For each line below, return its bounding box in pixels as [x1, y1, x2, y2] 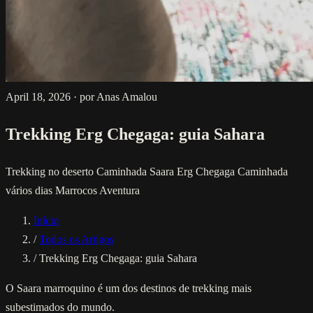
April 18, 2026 [6, 91, 71, 103]
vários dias [6, 184, 55, 196]
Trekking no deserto [6, 165, 96, 177]
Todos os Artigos [39, 233, 114, 245]
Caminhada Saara [96, 165, 177, 177]
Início [34, 214, 59, 226]
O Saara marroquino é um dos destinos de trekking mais [6, 282, 252, 294]
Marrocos [55, 184, 99, 196]
